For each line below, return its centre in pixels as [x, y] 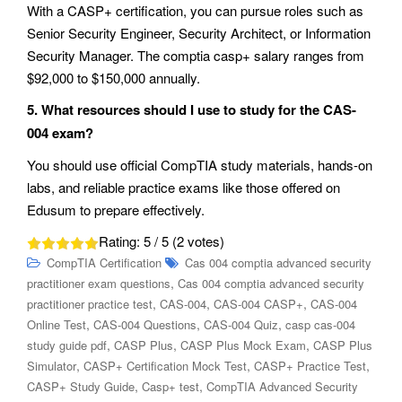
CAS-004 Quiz [241, 324]
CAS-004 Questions [145, 324]
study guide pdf [67, 345]
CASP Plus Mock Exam [243, 345]
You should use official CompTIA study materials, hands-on [200, 164]
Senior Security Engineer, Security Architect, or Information [199, 32]
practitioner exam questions [99, 283]
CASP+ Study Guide [81, 386]
